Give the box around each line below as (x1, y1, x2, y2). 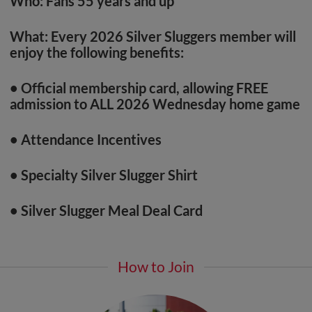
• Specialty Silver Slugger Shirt (10, 166, 198, 184)
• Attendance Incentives (10, 131, 162, 148)
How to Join (118, 258, 194, 276)
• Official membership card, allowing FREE (10, 79, 268, 97)
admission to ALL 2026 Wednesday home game (10, 95, 300, 113)
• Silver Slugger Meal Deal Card (10, 202, 203, 219)
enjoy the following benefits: (10, 44, 184, 61)
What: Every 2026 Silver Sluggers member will (10, 28, 296, 45)
